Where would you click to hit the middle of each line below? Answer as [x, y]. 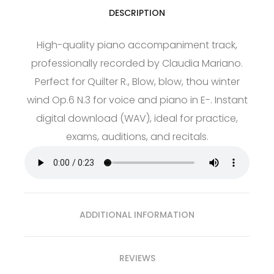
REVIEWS [137, 258]
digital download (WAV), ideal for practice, [137, 118]
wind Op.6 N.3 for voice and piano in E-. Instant [137, 100]
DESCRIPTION [137, 13]
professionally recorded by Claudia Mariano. [137, 63]
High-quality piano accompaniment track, [137, 45]
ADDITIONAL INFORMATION [137, 214]
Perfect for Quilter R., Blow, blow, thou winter [137, 81]
